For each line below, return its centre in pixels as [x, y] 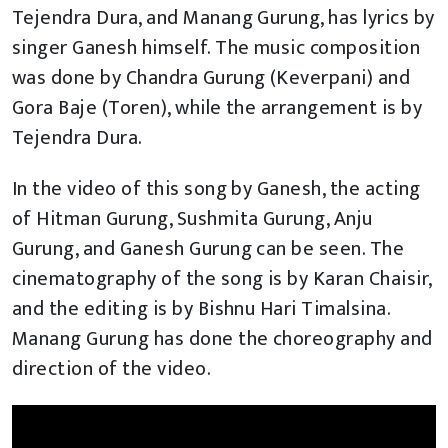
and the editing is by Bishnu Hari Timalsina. [201, 309]
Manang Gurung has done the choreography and [222, 339]
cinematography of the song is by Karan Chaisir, [222, 279]
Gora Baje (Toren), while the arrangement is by [217, 108]
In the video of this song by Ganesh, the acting [216, 189]
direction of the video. [112, 369]
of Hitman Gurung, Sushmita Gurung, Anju [192, 219]
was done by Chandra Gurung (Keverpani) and [211, 78]
